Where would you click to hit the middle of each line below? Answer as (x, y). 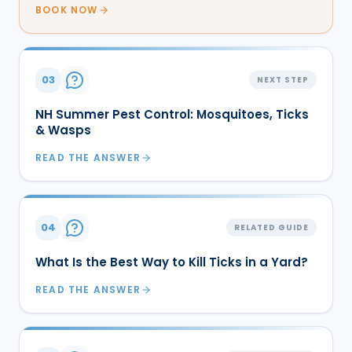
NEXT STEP (283, 80)
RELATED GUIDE (271, 228)
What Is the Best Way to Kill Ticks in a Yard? (172, 262)
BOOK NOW (67, 9)
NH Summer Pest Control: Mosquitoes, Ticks (172, 114)
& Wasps (63, 130)
